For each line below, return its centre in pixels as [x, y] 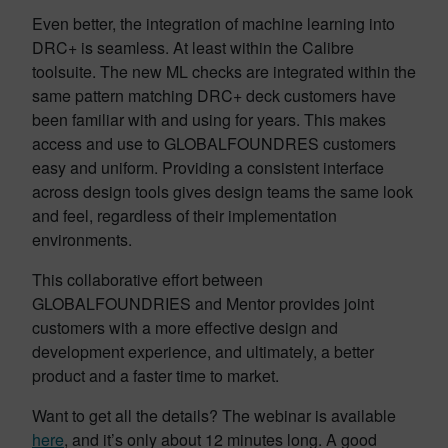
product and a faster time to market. [155, 375]
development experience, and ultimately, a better [203, 351]
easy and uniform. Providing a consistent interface [208, 167]
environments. [82, 239]
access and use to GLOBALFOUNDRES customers [214, 143]
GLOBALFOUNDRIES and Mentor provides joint [203, 303]
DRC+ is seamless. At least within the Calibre [193, 47]
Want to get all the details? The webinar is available [214, 415]
